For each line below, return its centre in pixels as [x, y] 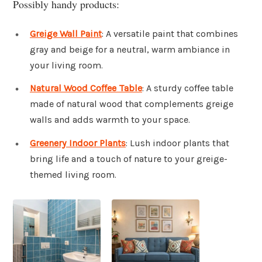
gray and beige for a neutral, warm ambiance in [130, 49]
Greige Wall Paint [66, 33]
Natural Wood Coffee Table [86, 88]
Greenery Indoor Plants [78, 143]
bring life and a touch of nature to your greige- [129, 159]
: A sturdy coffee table [188, 88]
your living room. [66, 65]
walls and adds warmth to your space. [110, 120]
